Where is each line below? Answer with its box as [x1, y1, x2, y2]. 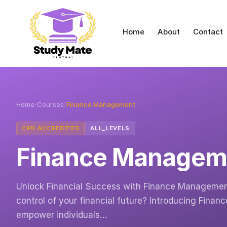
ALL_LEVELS [90, 125, 130, 132]
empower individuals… [16, 210, 107, 220]
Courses [37, 100, 64, 108]
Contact [193, 27, 223, 36]
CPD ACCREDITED [22, 125, 80, 132]
